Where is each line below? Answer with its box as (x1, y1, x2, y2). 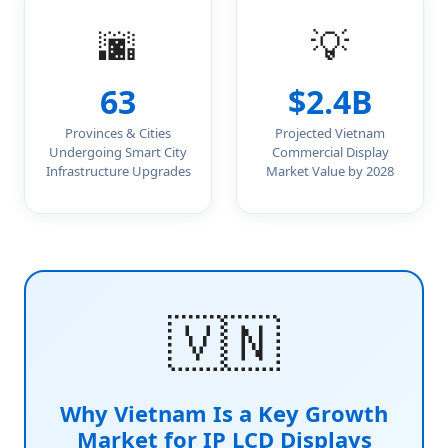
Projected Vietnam (275, 124, 385, 142)
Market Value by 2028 (266, 162, 394, 180)
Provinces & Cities (65, 124, 171, 142)
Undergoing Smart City (49, 143, 187, 161)
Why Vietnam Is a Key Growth (60, 398, 388, 428)
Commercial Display (271, 143, 389, 161)
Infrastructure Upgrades (45, 162, 191, 180)
